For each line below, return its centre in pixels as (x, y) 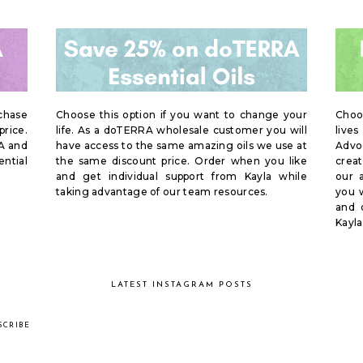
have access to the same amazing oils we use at (181, 145)
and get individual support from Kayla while (181, 176)
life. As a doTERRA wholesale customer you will (181, 130)
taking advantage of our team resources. (162, 191)
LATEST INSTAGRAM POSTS (181, 284)
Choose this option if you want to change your (181, 114)
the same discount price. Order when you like (181, 160)
